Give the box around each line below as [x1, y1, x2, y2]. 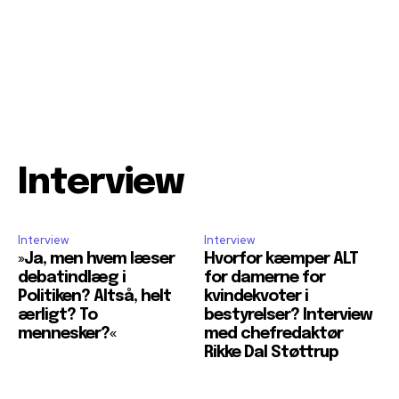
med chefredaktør [204, 326, 343, 343]
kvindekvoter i [204, 289, 308, 305]
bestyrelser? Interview [204, 307, 372, 324]
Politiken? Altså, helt [18, 289, 171, 305]
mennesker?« [18, 326, 116, 343]
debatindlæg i [18, 270, 126, 287]
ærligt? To [18, 307, 97, 324]
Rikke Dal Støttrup [204, 345, 338, 362]
